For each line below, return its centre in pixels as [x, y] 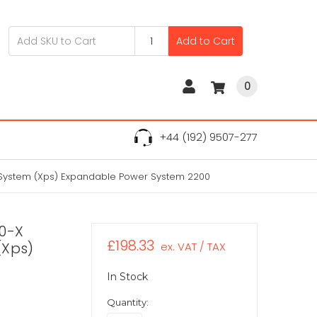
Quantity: [127, 302]
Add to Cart [206, 41]
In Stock [127, 276]
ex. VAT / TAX [193, 246]
